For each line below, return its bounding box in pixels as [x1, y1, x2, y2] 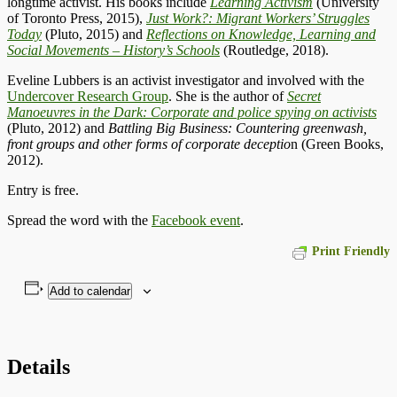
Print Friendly [312, 244, 390, 258]
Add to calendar [49, 284, 130, 298]
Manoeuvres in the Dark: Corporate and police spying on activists [7, 104, 377, 120]
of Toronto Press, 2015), [7, 10, 146, 26]
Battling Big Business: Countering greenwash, [108, 120, 367, 136]
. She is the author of [168, 88, 287, 104]
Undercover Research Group [7, 88, 168, 104]
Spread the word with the [7, 212, 152, 228]
